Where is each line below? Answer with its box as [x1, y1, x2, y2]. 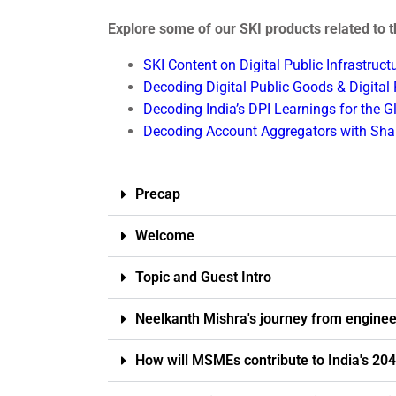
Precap [135, 185, 180, 202]
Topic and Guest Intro [135, 268, 271, 286]
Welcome [135, 226, 194, 244]
